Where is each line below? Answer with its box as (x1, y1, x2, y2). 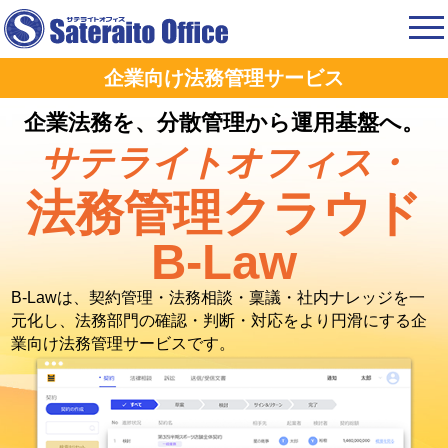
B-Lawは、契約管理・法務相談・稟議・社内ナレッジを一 (11, 289, 426, 307)
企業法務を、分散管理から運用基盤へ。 (24, 110, 424, 136)
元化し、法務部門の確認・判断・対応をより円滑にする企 (11, 312, 428, 330)
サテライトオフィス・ (39, 143, 409, 184)
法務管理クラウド (26, 185, 422, 241)
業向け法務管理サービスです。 (11, 335, 236, 353)
